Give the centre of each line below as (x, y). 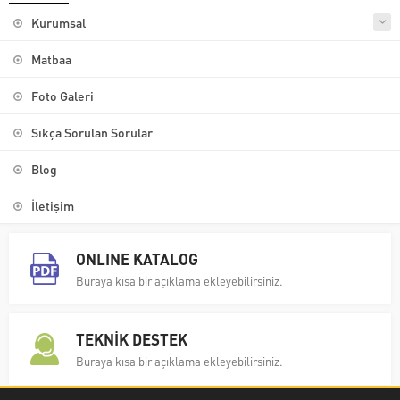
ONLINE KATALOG (137, 258)
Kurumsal (58, 22)
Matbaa (51, 58)
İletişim (53, 205)
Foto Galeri (62, 95)
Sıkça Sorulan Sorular (92, 132)
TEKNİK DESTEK (132, 339)
